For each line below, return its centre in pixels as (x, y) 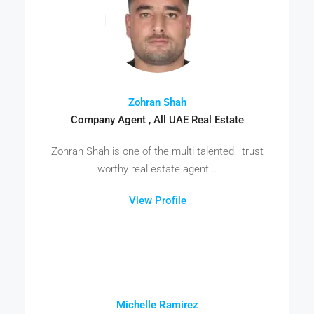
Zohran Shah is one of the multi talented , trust (157, 151)
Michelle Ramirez (157, 305)
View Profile (157, 200)
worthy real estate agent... (157, 169)
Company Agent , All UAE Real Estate (157, 120)
